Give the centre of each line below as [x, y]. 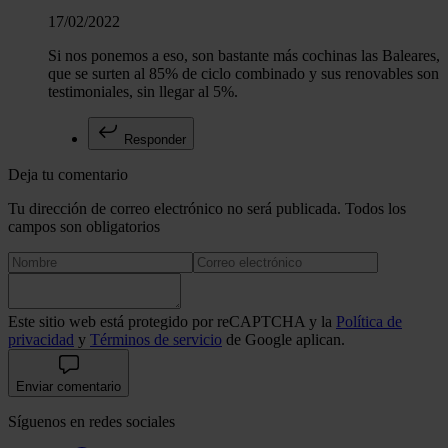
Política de [369, 322]
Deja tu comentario [68, 175]
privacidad [41, 340]
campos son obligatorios [84, 227]
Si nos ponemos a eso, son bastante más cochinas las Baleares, [244, 56]
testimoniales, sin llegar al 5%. [143, 92]
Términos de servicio [156, 340]
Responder [153, 140]
